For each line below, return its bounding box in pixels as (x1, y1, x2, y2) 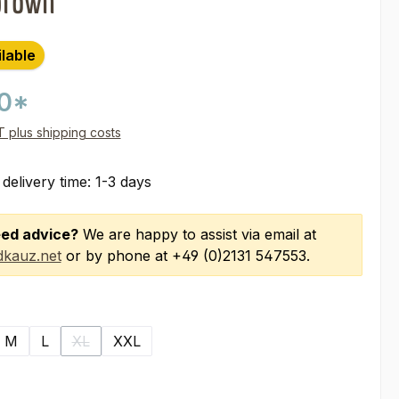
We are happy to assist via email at (77, 225, 316, 243)
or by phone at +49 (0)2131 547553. (61, 247, 310, 265)
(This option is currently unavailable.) (79, 343, 296, 359)
